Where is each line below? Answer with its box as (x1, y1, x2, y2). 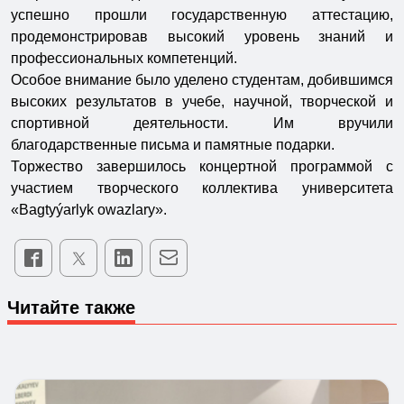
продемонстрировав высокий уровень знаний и (11, 28, 393, 44)
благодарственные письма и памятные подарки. (11, 136, 335, 152)
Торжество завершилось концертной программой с (11, 158, 393, 174)
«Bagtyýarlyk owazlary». (11, 201, 167, 217)
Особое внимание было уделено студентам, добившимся (11, 71, 393, 87)
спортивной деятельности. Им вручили (11, 115, 393, 131)
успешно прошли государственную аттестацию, (11, 6, 393, 23)
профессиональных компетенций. (11, 50, 237, 66)
